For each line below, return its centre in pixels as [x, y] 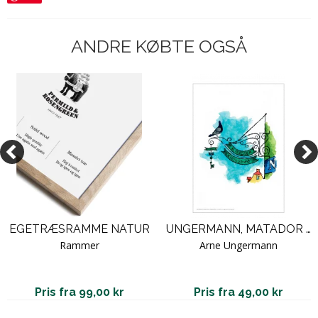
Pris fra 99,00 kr [79, 292]
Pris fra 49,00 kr [238, 292]
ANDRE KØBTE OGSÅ [159, 46]
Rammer [79, 245]
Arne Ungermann [238, 245]
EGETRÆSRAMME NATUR [79, 229]
